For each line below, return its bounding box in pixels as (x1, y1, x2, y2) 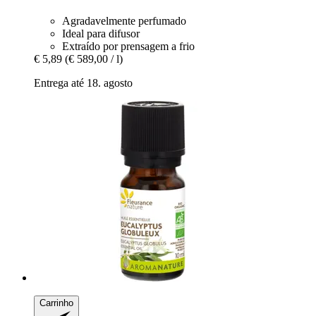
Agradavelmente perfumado (62, 15, 186, 28)
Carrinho (39, 298, 73, 309)
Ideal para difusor (62, 28, 140, 40)
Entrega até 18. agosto (34, 77, 133, 90)
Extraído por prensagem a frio (62, 40, 195, 53)
